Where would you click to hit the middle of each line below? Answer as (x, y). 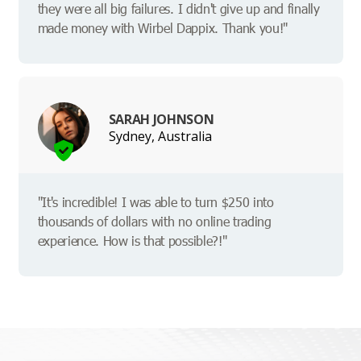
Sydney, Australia (160, 136)
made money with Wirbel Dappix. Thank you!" (163, 28)
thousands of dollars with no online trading (154, 222)
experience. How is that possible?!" (132, 241)
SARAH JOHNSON (161, 119)
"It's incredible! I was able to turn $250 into (156, 202)
